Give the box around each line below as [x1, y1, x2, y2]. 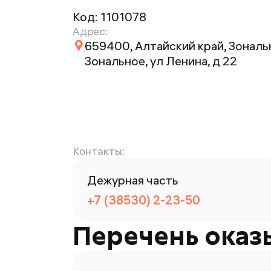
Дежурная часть [87, 172, 178, 188]
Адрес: [73, 24, 108, 38]
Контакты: [73, 144, 125, 158]
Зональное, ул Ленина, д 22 [85, 53, 237, 68]
